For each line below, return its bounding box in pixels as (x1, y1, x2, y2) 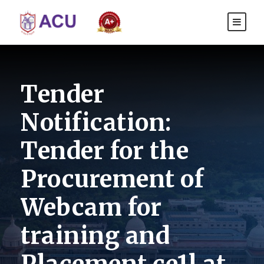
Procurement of (21, 164, 204, 194)
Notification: (21, 108, 171, 138)
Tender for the (21, 136, 189, 166)
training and (21, 221, 170, 251)
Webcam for (21, 193, 161, 223)
